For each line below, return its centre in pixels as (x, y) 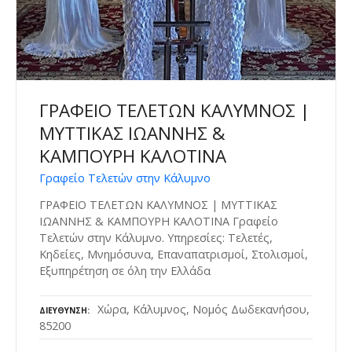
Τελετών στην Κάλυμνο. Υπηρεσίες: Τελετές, (156, 237)
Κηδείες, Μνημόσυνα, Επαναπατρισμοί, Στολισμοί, (174, 254)
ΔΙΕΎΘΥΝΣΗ (63, 311)
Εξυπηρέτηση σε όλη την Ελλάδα (125, 270)
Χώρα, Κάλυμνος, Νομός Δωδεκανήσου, (203, 310)
